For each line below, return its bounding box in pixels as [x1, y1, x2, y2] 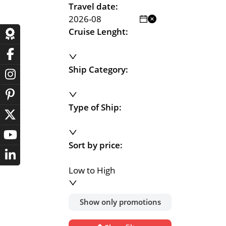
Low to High [69, 164, 115, 177]
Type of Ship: [69, 101, 122, 114]
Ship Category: [69, 64, 128, 76]
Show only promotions [79, 197, 161, 207]
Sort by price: [69, 139, 123, 151]
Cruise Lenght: [69, 26, 128, 38]
